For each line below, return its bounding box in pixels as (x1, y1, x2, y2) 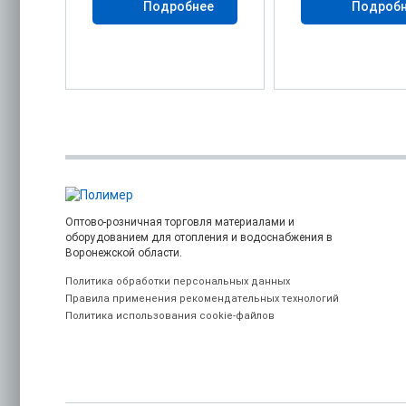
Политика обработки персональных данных (65, 275, 290, 287)
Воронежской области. (65, 246, 182, 259)
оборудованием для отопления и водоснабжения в (65, 230, 333, 244)
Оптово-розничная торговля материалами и (65, 215, 295, 228)
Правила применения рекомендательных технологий (65, 292, 339, 304)
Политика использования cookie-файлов (65, 309, 275, 322)
